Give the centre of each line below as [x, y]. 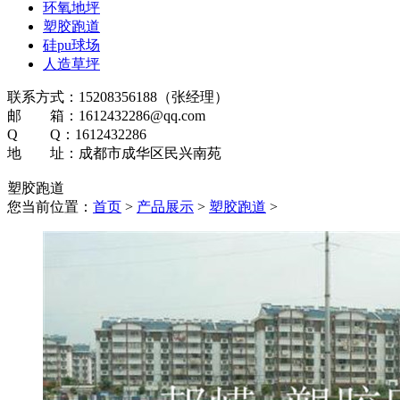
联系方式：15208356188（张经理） [118, 96]
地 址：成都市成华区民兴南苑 [114, 153]
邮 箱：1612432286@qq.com [106, 115]
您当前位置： [50, 206]
